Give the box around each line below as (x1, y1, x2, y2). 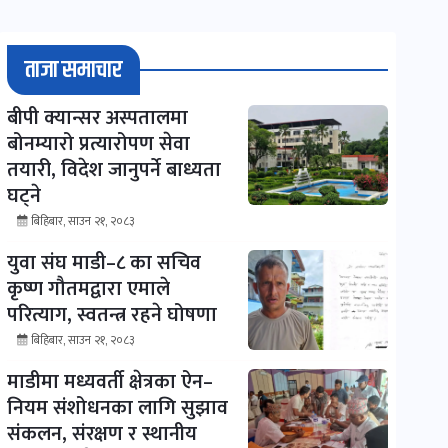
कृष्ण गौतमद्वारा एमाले (6, 272, 170, 307)
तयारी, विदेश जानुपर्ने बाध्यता (6, 153, 221, 188)
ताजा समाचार (24, 52, 122, 89)
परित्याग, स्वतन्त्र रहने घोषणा (6, 298, 217, 333)
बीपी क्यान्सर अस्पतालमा (6, 101, 188, 136)
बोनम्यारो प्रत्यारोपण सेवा (6, 127, 190, 162)
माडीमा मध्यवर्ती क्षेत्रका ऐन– (6, 365, 213, 400)
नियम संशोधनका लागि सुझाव (6, 391, 228, 426)
